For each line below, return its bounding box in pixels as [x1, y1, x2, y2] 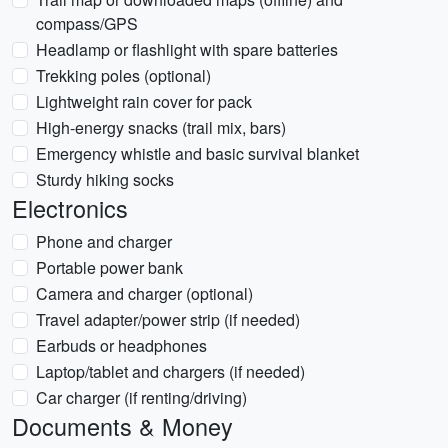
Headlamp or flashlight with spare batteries [36, 38, 338, 61]
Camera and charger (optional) [36, 282, 253, 305]
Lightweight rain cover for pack [36, 90, 252, 113]
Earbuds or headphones [36, 334, 207, 357]
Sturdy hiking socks [36, 168, 174, 191]
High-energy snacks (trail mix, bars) [36, 116, 286, 139]
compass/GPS [36, 12, 138, 35]
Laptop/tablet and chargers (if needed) [36, 360, 305, 383]
